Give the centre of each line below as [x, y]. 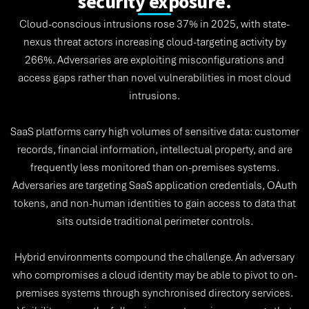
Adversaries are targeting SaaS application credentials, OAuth [154, 186]
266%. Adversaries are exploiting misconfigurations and [154, 60]
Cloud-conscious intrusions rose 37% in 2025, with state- [154, 24]
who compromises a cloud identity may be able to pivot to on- [154, 275]
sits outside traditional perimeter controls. [154, 221]
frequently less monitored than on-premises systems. [154, 168]
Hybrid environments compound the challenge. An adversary [154, 257]
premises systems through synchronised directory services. [154, 293]
